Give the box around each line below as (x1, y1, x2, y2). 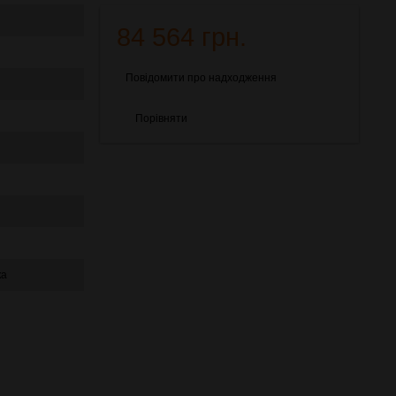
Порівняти (135, 112, 188, 125)
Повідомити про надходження (126, 72, 278, 84)
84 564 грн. (117, 23, 247, 51)
